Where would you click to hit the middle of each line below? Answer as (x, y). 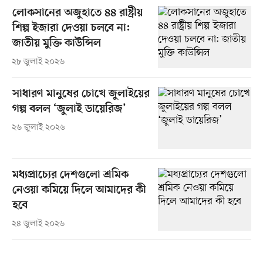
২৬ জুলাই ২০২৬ (38, 128)
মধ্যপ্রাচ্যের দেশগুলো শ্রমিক (70, 176)
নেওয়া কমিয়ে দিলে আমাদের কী (79, 191)
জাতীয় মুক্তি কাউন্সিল (56, 44)
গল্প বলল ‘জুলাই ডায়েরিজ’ (69, 110)
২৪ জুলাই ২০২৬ (38, 224)
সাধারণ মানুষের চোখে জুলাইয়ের (81, 95)
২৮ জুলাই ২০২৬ (38, 62)
